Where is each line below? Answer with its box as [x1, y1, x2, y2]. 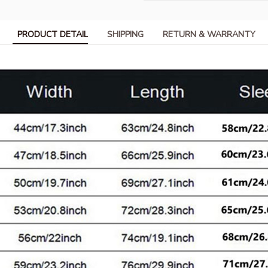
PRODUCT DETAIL [17, 29, 88, 41]
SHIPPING [107, 29, 144, 41]
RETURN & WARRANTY [163, 29, 255, 41]
